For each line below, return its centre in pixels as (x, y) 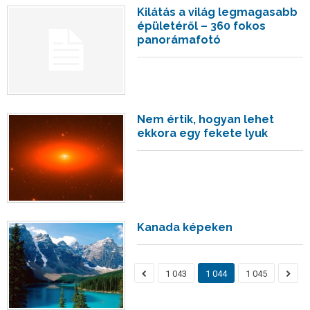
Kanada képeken (185, 227)
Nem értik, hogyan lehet (206, 120)
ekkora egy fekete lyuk (203, 134)
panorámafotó (179, 39)
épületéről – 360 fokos (202, 26)
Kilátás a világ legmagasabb (218, 12)
